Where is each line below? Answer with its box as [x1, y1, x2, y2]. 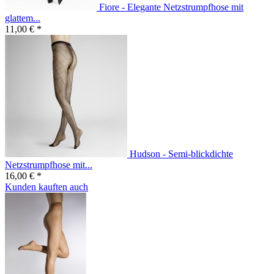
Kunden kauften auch [5, 182, 88, 193]
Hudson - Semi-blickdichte [130, 149, 233, 160]
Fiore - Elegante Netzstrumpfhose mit [99, 2, 243, 13]
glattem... [5, 13, 40, 24]
